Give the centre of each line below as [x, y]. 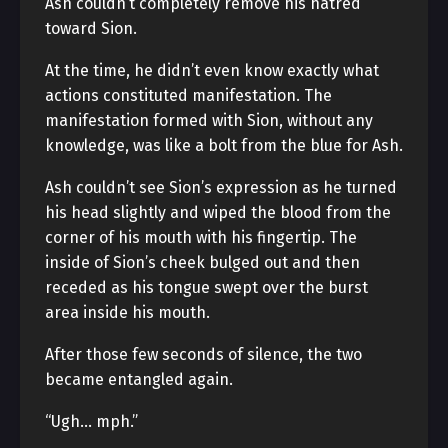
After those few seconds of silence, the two [203, 354]
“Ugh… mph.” [91, 421]
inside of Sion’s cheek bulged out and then [202, 262]
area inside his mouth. [127, 312]
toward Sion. [91, 28]
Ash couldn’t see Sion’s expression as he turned [221, 187]
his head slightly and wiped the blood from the [218, 212]
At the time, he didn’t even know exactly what [212, 70]
